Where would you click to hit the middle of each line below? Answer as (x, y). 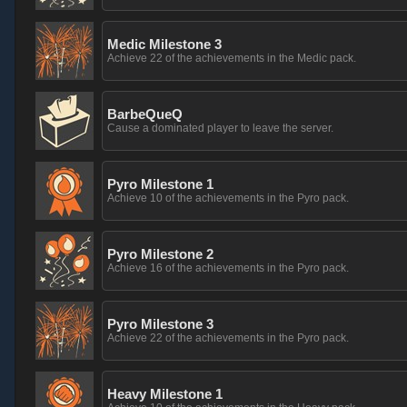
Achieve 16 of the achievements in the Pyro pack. (228, 268)
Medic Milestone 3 (164, 44)
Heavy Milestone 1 (165, 394)
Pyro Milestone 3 (160, 324)
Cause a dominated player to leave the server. (220, 128)
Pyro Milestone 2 (160, 254)
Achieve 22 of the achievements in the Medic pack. (232, 58)
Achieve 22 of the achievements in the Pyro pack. (228, 338)
